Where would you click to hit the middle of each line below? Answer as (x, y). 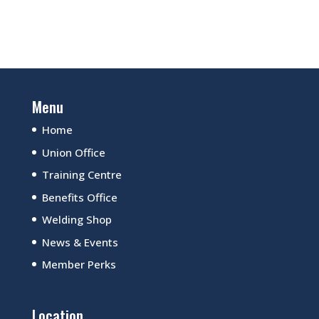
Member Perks (79, 265)
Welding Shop (77, 220)
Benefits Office (79, 197)
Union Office (73, 152)
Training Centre (82, 175)
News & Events (80, 242)
